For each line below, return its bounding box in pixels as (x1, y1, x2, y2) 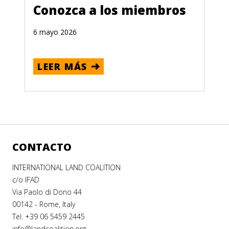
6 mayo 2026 (33, 27, 77, 37)
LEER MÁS (37, 60, 87, 73)
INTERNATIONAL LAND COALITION (12, 163, 121, 172)
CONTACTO (12, 140, 72, 154)
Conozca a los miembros (33, 2, 186, 18)
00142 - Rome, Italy (12, 199, 75, 209)
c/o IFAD (12, 175, 39, 185)
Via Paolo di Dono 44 (12, 187, 82, 197)
